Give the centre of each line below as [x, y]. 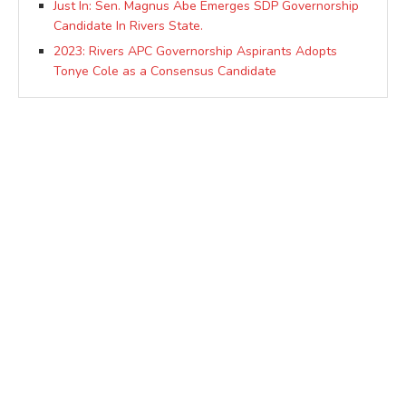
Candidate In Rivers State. [128, 25]
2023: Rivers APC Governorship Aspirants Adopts [195, 51]
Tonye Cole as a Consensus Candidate [165, 71]
